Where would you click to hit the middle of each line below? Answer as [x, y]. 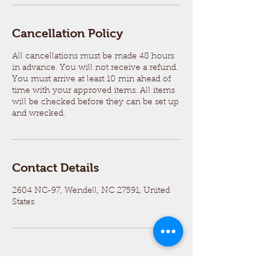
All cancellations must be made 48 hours [93, 57]
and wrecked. [39, 114]
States [23, 202]
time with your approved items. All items [93, 91]
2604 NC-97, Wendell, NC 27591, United [91, 191]
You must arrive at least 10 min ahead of [92, 80]
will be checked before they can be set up [96, 102]
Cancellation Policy [67, 33]
